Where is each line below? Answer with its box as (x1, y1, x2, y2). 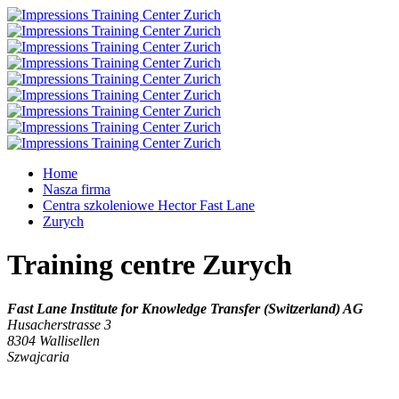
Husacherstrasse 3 (7, 316, 111, 332)
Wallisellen (39, 332, 100, 348)
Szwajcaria (7, 348, 69, 364)
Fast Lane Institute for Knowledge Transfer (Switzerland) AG (7, 300, 363, 316)
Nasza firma (43, 182, 110, 197)
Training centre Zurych (7, 248, 292, 281)
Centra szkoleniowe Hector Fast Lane (43, 198, 255, 213)
